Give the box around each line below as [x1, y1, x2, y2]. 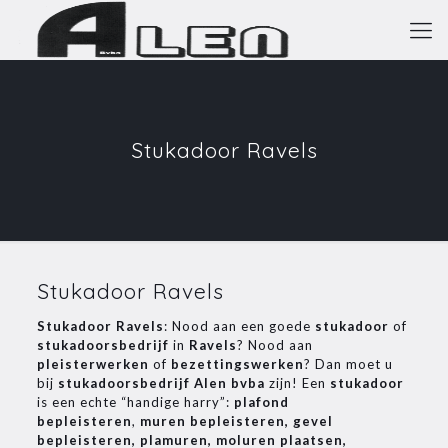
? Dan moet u [303, 356, 393, 372]
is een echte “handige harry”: [36, 394, 234, 410]
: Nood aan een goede [163, 318, 315, 334]
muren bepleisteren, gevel [139, 413, 333, 429]
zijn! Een [264, 375, 330, 391]
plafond [233, 394, 289, 410]
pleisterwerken [36, 356, 149, 372]
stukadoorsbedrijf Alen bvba [57, 375, 265, 391]
